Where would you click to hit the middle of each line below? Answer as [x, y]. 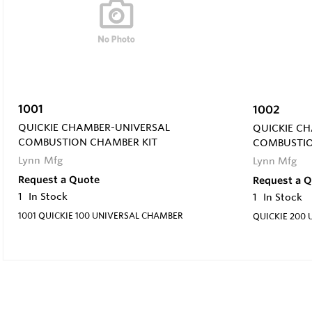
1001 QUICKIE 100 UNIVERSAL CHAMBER [101, 216]
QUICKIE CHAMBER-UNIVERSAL [94, 128]
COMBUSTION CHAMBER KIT [88, 142]
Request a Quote [59, 180]
